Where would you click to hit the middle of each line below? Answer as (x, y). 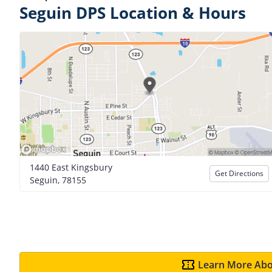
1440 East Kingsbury (71, 167)
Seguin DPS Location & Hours (133, 13)
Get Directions (239, 173)
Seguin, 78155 (58, 180)
